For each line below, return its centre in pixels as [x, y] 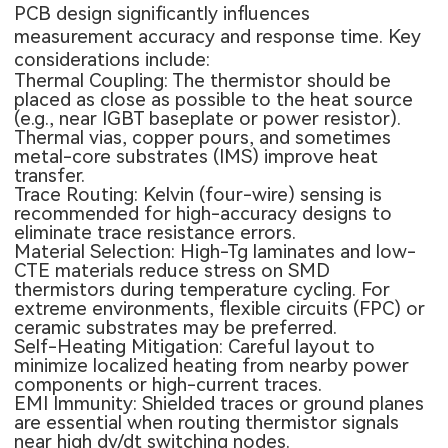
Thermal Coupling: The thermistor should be [203, 81]
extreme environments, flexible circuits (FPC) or [220, 309]
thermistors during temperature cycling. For [202, 290]
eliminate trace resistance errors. [155, 233]
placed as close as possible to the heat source [214, 100]
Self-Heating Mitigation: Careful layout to [195, 347]
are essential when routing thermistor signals [207, 423]
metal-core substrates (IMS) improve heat [196, 157]
